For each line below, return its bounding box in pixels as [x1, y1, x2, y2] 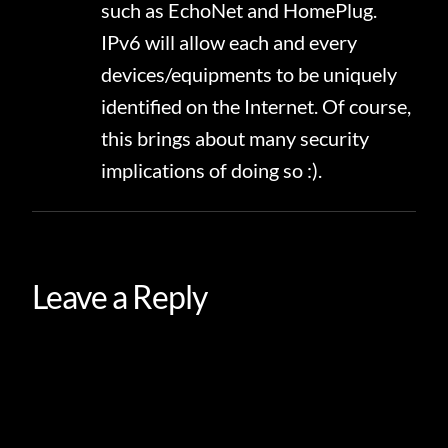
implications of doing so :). [100, 158, 322, 183]
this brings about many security [100, 126, 369, 151]
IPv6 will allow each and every [100, 30, 357, 55]
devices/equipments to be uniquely [100, 62, 397, 87]
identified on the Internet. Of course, [100, 94, 411, 119]
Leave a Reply [31, 277, 208, 317]
